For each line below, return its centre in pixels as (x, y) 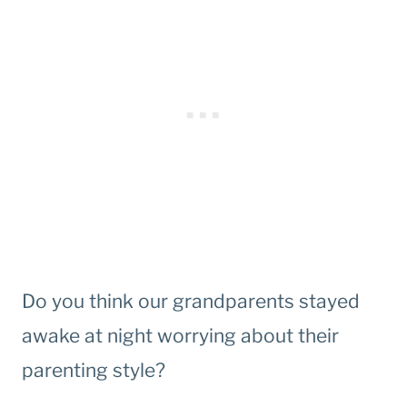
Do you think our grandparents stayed (191, 302)
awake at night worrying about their (180, 336)
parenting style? (94, 371)
